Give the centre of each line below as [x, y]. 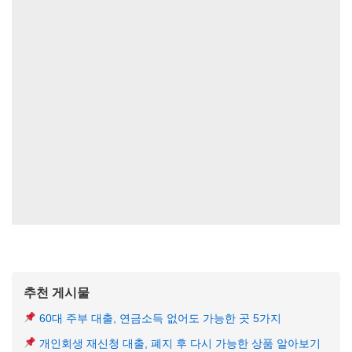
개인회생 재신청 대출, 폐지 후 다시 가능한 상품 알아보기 [179, 343]
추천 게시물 [57, 292]
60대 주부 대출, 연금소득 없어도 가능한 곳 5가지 [159, 318]
